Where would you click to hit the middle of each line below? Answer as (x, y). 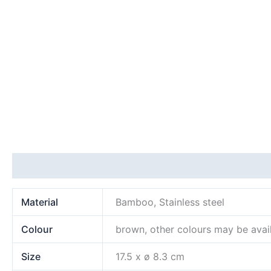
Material (40, 202)
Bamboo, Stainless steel (170, 202)
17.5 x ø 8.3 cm (150, 257)
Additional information (65, 166)
